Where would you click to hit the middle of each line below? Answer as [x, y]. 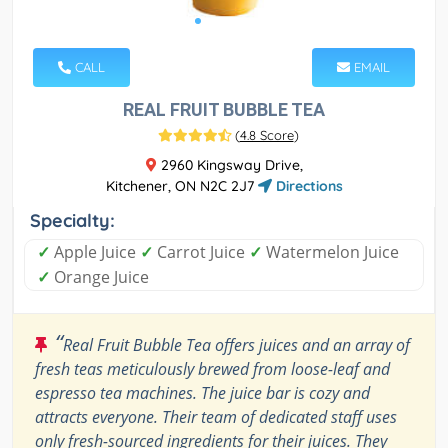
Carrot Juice [201, 251]
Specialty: [72, 220]
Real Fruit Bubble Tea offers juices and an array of [236, 344]
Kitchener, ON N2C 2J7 [181, 185]
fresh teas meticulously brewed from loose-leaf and [212, 368]
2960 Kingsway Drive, [229, 164]
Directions [307, 185]
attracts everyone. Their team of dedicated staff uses [216, 416]
